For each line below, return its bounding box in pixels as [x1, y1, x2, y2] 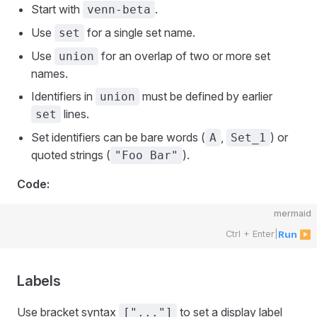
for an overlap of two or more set [98, 49, 270, 63]
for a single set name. [84, 25, 195, 40]
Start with [31, 2, 83, 16]
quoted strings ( [31, 148, 110, 162]
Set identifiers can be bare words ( [31, 130, 205, 144]
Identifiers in [31, 89, 96, 103]
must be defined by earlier [139, 89, 272, 103]
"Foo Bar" [115, 149, 178, 162]
